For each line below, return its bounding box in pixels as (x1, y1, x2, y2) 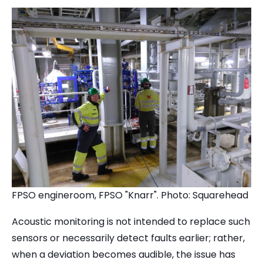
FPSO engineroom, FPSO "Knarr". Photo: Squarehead (12, 188, 251, 202)
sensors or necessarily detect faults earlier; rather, (12, 231, 245, 245)
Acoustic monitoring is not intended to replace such (12, 215, 250, 229)
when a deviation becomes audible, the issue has (12, 248, 235, 262)
